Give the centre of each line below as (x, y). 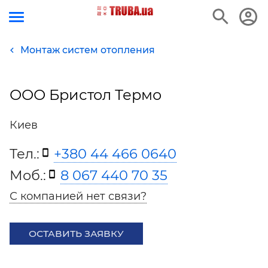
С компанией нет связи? (78, 196)
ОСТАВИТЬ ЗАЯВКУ (76, 234)
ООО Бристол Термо (86, 95)
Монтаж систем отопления (88, 50)
